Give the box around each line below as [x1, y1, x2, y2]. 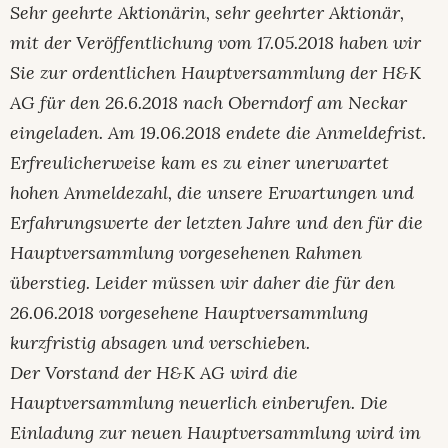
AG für [10, 90, 70, 114]
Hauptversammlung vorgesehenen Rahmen [10, 240, 362, 264]
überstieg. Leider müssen [10, 270, 220, 294]
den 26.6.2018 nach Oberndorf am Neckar [70, 90, 407, 114]
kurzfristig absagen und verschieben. [10, 330, 310, 354]
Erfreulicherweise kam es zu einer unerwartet [10, 150, 389, 174]
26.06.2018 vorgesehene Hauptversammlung [10, 300, 368, 324]
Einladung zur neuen [10, 420, 187, 444]
